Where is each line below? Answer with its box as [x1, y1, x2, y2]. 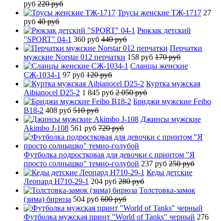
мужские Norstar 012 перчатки [24, 52, 125, 61]
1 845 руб [82, 88, 115, 97]
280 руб [118, 177, 144, 185]
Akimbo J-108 [24, 123, 69, 132]
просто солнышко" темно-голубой [24, 159, 139, 168]
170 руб [155, 52, 181, 61]
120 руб [86, 70, 112, 79]
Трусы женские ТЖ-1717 [117, 8, 201, 17]
